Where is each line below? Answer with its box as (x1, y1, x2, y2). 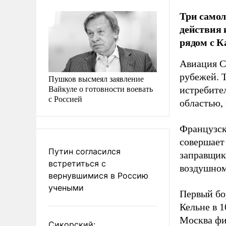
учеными (48, 182, 84, 193)
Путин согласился (48, 146, 121, 156)
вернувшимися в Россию (48, 170, 148, 181)
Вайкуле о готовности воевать (48, 83, 153, 94)
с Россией (48, 93, 82, 104)
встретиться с (48, 158, 106, 168)
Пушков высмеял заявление (48, 73, 144, 84)
